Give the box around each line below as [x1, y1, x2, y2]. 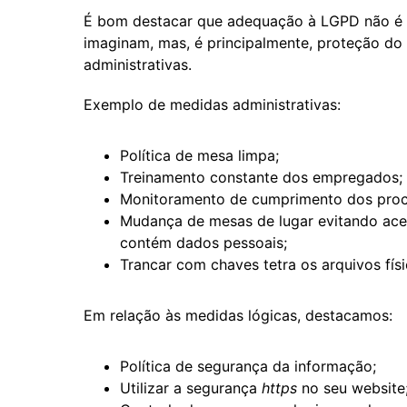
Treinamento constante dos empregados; [120, 167, 402, 186]
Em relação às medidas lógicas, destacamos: [84, 305, 392, 324]
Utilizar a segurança [120, 378, 262, 397]
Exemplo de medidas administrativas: [84, 94, 341, 114]
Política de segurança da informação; [120, 356, 376, 375]
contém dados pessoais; [120, 233, 287, 252]
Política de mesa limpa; [120, 145, 279, 164]
